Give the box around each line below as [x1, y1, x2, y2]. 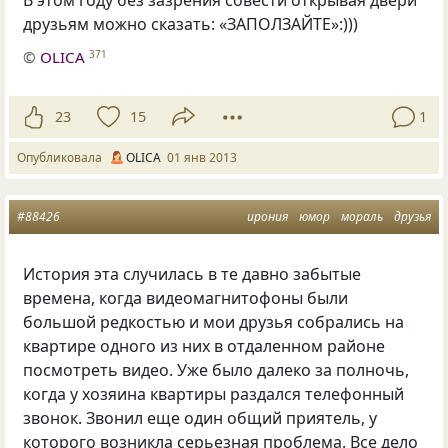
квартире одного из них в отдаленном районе [23, 334, 386, 357]
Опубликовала [17, 148, 108, 166]
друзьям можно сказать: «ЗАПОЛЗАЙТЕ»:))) [23, 13, 359, 36]
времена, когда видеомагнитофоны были [23, 286, 349, 309]
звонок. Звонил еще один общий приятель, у [23, 406, 378, 429]
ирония [247, 207, 288, 225]
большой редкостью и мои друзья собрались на [23, 310, 405, 333]
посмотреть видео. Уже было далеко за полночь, [23, 358, 410, 381]
